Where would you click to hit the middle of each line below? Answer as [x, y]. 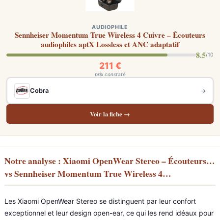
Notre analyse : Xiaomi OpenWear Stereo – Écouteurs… [110, 161]
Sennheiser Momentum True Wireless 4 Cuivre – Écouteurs [110, 35]
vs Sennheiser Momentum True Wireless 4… [88, 173]
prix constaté [110, 74]
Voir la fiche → [110, 114]
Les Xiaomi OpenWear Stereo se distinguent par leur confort [100, 201]
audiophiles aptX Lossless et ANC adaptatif [110, 44]
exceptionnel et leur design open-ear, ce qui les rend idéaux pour [109, 213]
